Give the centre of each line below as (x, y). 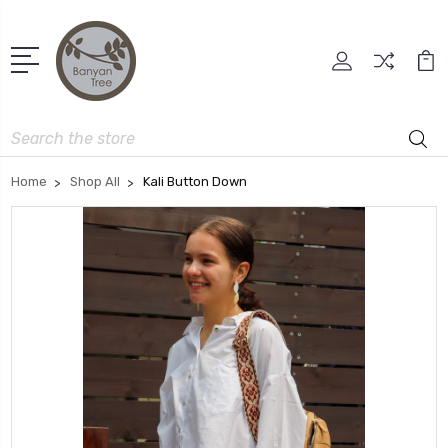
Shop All (95, 181)
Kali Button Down (195, 181)
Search (34, 132)
